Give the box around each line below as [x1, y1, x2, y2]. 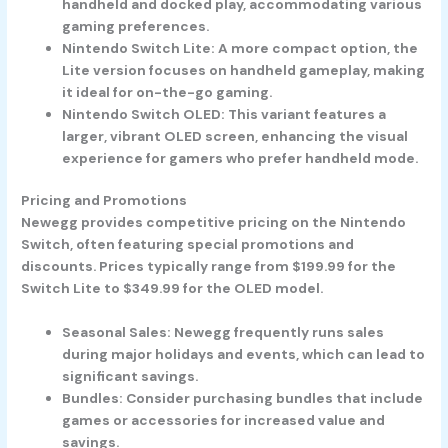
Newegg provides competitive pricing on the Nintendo [21, 213, 407, 232]
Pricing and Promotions [21, 191, 188, 210]
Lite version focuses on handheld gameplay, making [62, 60, 426, 79]
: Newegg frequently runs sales [167, 323, 385, 342]
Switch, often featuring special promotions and [21, 235, 355, 254]
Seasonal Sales [62, 323, 168, 342]
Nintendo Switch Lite [62, 38, 212, 57]
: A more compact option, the [211, 38, 419, 57]
